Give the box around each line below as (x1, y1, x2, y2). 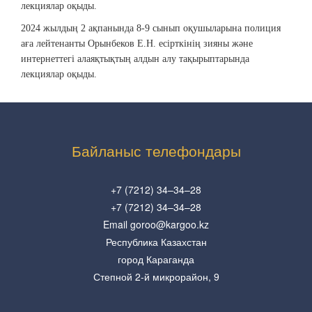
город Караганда (118, 251, 194, 266)
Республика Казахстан (105, 234, 207, 249)
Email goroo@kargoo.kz (103, 217, 209, 231)
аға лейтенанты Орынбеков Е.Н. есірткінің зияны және (21, 38, 253, 49)
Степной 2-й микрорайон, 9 (93, 269, 219, 283)
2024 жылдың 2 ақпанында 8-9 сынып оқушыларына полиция (21, 22, 281, 33)
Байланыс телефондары (71, 139, 241, 161)
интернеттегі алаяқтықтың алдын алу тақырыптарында (21, 53, 249, 64)
